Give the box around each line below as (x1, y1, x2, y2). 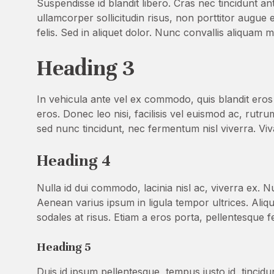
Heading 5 (37, 239, 91, 254)
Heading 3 (37, 54, 135, 81)
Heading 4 (37, 150, 111, 171)
